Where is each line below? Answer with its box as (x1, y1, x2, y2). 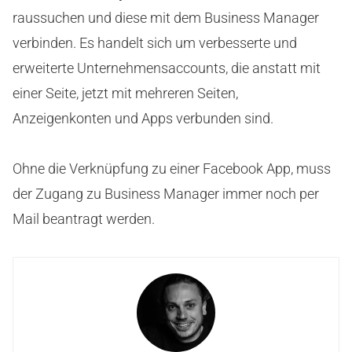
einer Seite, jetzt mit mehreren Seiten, (13, 84, 238, 101)
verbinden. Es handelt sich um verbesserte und (13, 34, 297, 51)
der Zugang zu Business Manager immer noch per (13, 185, 319, 202)
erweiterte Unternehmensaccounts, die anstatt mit (13, 59, 321, 76)
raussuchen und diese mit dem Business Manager (13, 9, 319, 26)
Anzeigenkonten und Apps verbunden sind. (13, 109, 273, 126)
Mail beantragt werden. (13, 210, 155, 227)
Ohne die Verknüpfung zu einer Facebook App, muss (13, 159, 331, 177)
